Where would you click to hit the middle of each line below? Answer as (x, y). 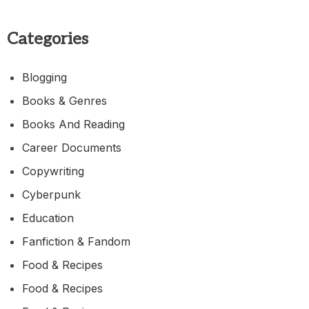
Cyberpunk (51, 195)
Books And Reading (73, 124)
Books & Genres (64, 101)
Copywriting (53, 171)
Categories (48, 39)
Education (48, 218)
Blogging (44, 78)
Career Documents (72, 148)
